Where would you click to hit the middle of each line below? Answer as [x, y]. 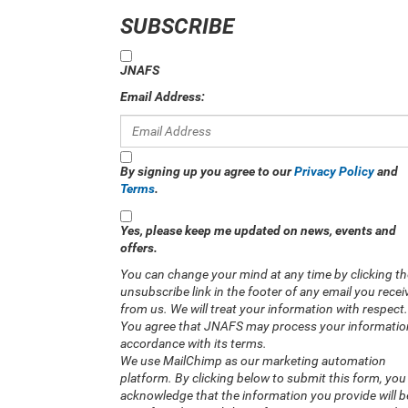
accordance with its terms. [194, 343]
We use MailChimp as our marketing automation [253, 361]
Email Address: [163, 97]
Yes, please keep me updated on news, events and [258, 230]
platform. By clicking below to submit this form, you [263, 378]
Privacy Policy [334, 171]
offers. [139, 248]
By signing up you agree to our [207, 171]
